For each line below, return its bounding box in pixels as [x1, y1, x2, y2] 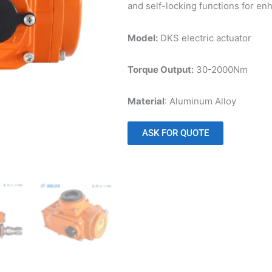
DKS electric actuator [157, 32, 251, 44]
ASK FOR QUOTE [141, 127, 209, 139]
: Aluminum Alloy [164, 95, 236, 107]
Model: [127, 32, 158, 44]
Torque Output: [127, 63, 194, 75]
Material [127, 95, 165, 107]
